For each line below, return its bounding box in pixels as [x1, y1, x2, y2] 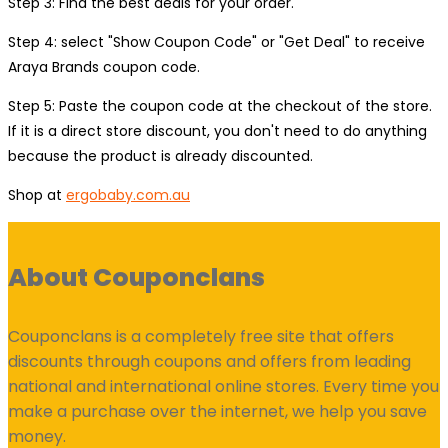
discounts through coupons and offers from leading [8, 350, 411, 373]
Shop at [8, 185, 66, 205]
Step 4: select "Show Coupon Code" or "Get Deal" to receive [8, 32, 425, 52]
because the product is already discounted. [8, 146, 313, 166]
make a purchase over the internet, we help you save [8, 400, 427, 423]
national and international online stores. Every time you [8, 375, 439, 398]
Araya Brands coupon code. [8, 57, 200, 77]
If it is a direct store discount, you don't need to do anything [8, 121, 427, 141]
